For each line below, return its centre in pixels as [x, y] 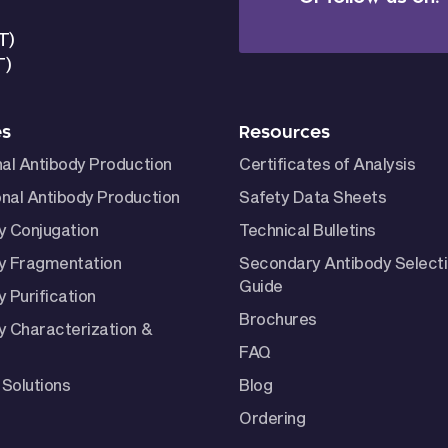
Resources [284, 133]
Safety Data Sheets [313, 197]
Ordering [272, 418]
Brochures [278, 319]
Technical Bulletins [307, 230]
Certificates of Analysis [327, 164]
